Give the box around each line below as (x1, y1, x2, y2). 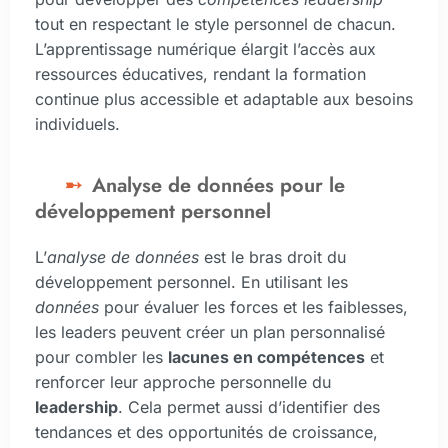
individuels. (35, 114, 120, 135)
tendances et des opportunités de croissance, (35, 421, 378, 442)
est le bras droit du (199, 246, 346, 267)
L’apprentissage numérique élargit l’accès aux (35, 39, 376, 60)
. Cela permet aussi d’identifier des (118, 396, 380, 417)
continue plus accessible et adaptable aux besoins (35, 89, 413, 110)
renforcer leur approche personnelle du (35, 371, 331, 392)
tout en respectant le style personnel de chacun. (35, 14, 396, 35)
